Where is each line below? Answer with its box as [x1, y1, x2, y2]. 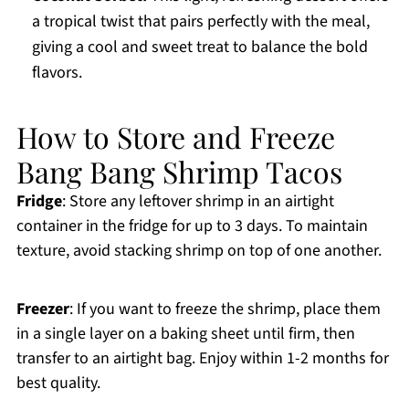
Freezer [16, 298, 69, 321]
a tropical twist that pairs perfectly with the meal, [31, 10, 370, 34]
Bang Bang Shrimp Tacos [16, 152, 342, 192]
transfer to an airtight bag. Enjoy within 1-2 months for [16, 347, 389, 371]
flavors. [31, 61, 82, 85]
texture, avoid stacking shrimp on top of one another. [16, 239, 382, 263]
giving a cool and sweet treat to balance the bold [31, 36, 368, 59]
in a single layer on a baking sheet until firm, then [16, 322, 355, 346]
